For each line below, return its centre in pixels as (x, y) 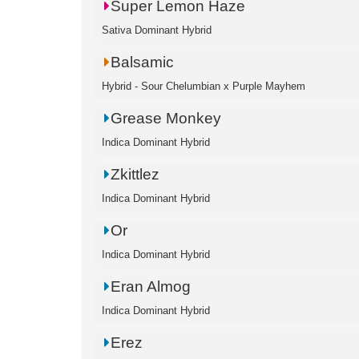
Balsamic (143, 62)
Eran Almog (151, 286)
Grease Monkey (166, 118)
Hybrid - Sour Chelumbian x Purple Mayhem (204, 86)
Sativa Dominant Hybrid (157, 30)
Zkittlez (135, 174)
